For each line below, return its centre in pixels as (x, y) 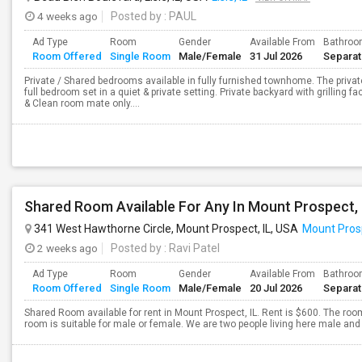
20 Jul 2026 (276, 288)
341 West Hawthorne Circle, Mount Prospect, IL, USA (165, 229)
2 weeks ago (66, 248)
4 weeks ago (66, 16)
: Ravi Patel (191, 248)
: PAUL (179, 16)
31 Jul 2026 (276, 56)
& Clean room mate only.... (82, 103)
